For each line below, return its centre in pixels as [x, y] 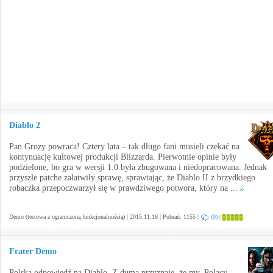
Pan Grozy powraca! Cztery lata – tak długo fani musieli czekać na [124, 147]
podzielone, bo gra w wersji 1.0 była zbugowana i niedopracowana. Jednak [138, 167]
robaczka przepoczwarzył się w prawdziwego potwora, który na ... [125, 188]
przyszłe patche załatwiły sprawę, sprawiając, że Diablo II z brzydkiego [132, 178]
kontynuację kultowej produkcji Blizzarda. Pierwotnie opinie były [123, 157]
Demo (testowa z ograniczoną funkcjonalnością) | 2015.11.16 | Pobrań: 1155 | [105, 217]
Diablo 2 [25, 125]
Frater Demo [33, 251]
